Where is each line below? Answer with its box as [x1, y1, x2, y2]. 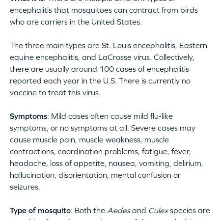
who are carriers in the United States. [10, 17, 142, 26]
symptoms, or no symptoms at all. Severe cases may [10, 123, 195, 132]
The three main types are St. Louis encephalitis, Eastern [10, 40, 207, 50]
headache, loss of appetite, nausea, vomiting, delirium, [10, 158, 203, 167]
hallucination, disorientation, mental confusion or [10, 170, 181, 179]
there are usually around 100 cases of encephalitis [10, 64, 189, 73]
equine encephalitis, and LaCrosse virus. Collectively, [10, 52, 194, 61]
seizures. [10, 182, 46, 191]
